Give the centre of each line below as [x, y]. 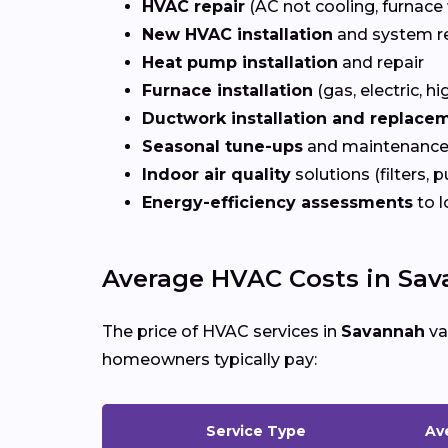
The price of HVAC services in [221, 331]
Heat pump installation [240, 62]
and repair [381, 62]
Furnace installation [227, 90]
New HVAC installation [237, 34]
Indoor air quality [216, 174]
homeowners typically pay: [209, 359]
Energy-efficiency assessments [277, 202]
